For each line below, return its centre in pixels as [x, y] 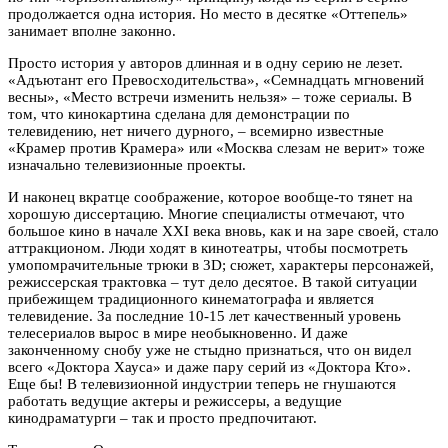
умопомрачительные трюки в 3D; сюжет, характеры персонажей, [221, 264]
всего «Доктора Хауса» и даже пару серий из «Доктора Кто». [209, 366]
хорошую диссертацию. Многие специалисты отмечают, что [206, 213]
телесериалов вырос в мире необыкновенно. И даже [178, 332]
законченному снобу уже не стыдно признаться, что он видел [209, 349]
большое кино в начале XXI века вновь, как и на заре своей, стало [223, 230]
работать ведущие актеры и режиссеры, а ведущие [175, 400]
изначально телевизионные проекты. [127, 164]
